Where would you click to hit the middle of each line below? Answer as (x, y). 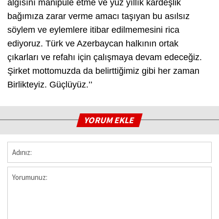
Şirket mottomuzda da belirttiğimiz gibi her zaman (103, 71)
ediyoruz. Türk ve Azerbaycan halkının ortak (93, 43)
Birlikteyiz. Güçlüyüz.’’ (50, 84)
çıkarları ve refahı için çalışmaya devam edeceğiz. (105, 57)
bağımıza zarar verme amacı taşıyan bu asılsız (99, 16)
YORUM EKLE (110, 120)
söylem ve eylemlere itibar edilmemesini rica (93, 30)
